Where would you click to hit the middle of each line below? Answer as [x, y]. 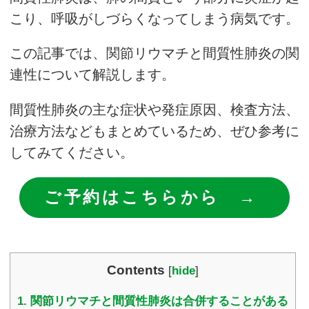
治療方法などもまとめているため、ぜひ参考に [154, 131]
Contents [136, 270]
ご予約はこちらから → [151, 197]
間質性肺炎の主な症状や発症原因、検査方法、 [154, 109]
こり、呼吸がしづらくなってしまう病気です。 [154, 18]
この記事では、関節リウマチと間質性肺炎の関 [154, 53]
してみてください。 [72, 152]
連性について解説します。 [92, 75]
